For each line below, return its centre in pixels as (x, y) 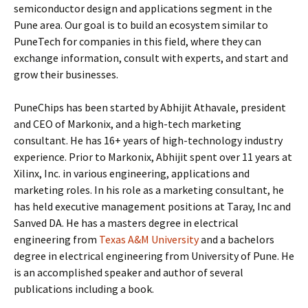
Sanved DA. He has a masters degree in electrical (126, 223)
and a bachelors (236, 239)
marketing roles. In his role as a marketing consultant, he (149, 190)
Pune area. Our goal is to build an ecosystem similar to (141, 25)
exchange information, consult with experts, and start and (151, 58)
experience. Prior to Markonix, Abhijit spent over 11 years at (153, 157)
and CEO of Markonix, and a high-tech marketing (128, 124)
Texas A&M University (149, 239)
